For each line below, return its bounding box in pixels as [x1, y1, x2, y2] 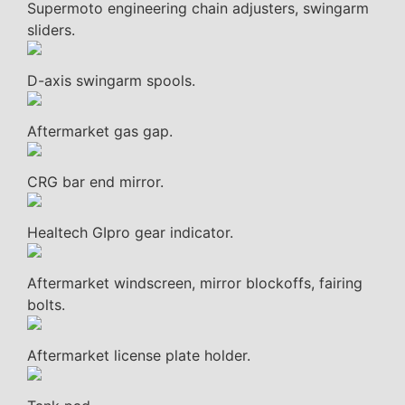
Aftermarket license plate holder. [27, 346, 250, 365]
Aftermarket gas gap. [27, 122, 173, 141]
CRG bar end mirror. [27, 173, 164, 192]
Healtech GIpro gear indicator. [27, 223, 233, 242]
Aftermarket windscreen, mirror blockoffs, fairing [27, 274, 363, 293]
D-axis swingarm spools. [27, 71, 195, 90]
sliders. [27, 21, 75, 40]
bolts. [27, 296, 65, 315]
